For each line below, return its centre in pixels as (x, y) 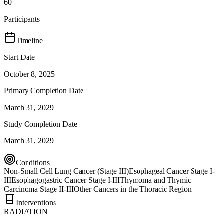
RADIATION (26, 211)
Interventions (36, 202)
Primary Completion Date (44, 90)
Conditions (33, 162)
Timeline (29, 40)
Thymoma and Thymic (155, 180)
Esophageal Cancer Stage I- (172, 171)
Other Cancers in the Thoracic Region (133, 189)
